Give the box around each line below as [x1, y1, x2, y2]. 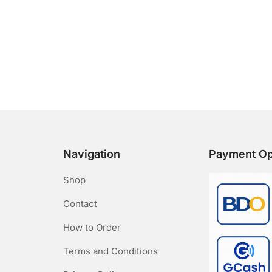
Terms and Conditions [63, 245, 158, 257]
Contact [63, 197, 97, 209]
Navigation [63, 147, 120, 160]
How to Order [63, 221, 121, 233]
